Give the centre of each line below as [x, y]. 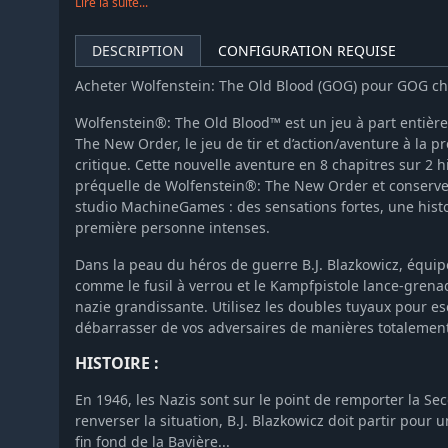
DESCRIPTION [138, 51]
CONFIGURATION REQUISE [307, 51]
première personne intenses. [172, 228]
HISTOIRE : [117, 363]
